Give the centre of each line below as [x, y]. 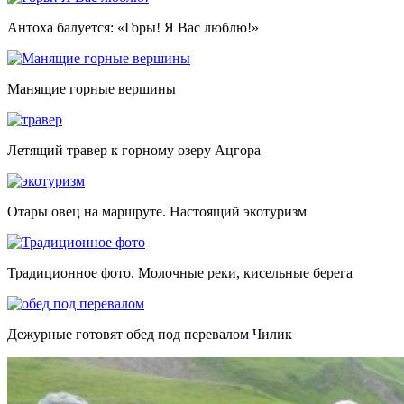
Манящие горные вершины [92, 88]
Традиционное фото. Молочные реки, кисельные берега [180, 272]
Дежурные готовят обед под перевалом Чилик [150, 334]
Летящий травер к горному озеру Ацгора [134, 150]
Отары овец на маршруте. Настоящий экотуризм [157, 211]
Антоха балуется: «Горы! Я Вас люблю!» [133, 27]
